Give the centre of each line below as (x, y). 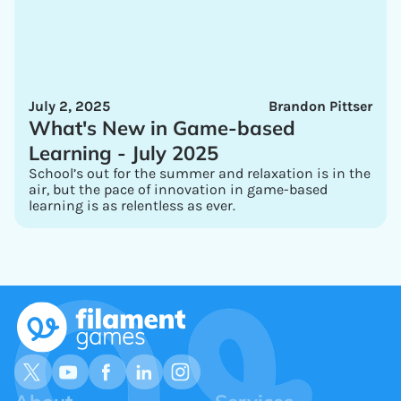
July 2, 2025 (69, 106)
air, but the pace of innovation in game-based (178, 189)
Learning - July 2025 (124, 153)
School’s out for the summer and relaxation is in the (200, 173)
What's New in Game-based (162, 128)
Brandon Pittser (320, 106)
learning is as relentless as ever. (132, 205)
